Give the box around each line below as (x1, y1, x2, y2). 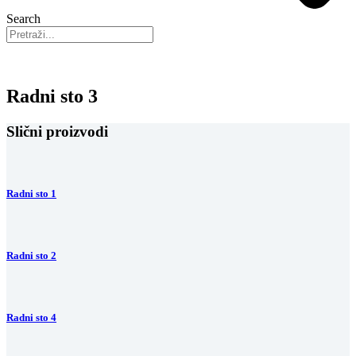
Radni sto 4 (6, 311, 56, 324)
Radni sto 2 (6, 250, 56, 262)
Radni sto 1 (6, 187, 56, 199)
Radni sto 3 (6, 85, 98, 106)
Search (6, 12, 41, 25)
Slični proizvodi (6, 122, 108, 140)
